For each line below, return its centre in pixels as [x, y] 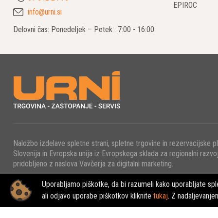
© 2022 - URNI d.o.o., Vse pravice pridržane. [81, 194]
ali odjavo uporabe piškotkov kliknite [98, 196]
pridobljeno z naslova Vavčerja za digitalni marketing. [93, 164]
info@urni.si [45, 12]
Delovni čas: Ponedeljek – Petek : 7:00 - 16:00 [84, 30]
